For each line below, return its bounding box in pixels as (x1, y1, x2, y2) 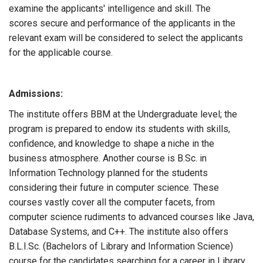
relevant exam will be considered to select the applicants (9, 32, 243, 43)
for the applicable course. (9, 47, 113, 58)
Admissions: (9, 88, 63, 99)
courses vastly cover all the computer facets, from (9, 197, 215, 208)
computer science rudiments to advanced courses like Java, (9, 211, 254, 222)
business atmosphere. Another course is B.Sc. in (9, 153, 207, 164)
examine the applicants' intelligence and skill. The (9, 3, 211, 14)
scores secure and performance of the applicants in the (9, 18, 235, 29)
